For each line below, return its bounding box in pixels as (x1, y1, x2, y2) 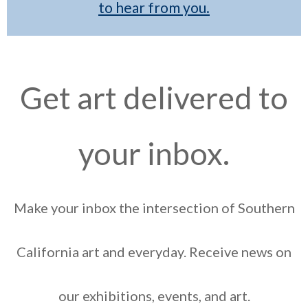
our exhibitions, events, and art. (58, 287, 250, 305)
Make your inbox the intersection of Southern (13, 199, 295, 217)
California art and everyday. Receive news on (16, 243, 291, 261)
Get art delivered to (20, 79, 288, 117)
